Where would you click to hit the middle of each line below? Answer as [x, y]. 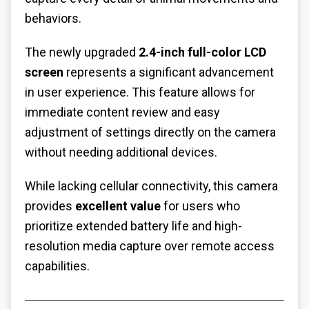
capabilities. [57, 266]
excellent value [118, 206]
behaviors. [53, 19]
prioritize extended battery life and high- [133, 226]
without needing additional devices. [121, 152]
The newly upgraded [82, 52]
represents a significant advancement [169, 72]
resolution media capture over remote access [150, 246]
